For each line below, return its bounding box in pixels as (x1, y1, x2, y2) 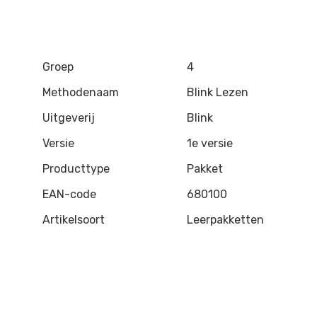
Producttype (42, 162, 110, 175)
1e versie (187, 137, 233, 150)
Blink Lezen (187, 86, 248, 99)
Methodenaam (42, 86, 119, 99)
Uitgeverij (42, 111, 95, 125)
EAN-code (42, 188, 96, 201)
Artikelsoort (42, 213, 105, 226)
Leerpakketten (187, 213, 264, 226)
